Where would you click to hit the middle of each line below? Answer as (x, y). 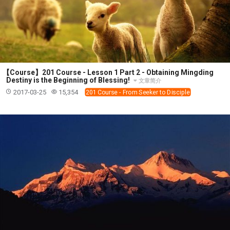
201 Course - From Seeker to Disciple (138, 92)
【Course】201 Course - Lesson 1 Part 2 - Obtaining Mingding (108, 72)
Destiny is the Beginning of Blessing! (69, 80)
